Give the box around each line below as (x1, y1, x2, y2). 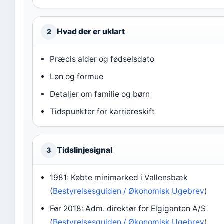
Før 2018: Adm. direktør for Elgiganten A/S (50, 204, 206, 213)
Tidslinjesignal (57, 145, 112, 155)
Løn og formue (50, 72, 104, 81)
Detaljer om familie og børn (50, 89, 150, 99)
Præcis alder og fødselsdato (50, 54, 155, 64)
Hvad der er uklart (57, 27, 125, 36)
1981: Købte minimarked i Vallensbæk (50, 173, 188, 182)
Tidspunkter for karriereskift (50, 107, 155, 116)
